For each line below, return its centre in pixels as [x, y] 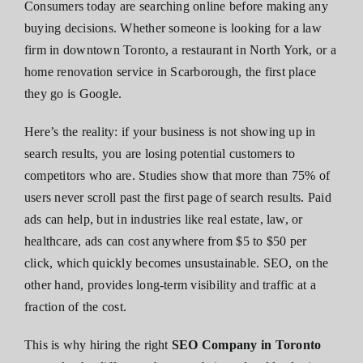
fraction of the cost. [76, 306]
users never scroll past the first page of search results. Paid [178, 197]
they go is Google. [73, 93]
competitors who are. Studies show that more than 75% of [177, 175]
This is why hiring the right [98, 344]
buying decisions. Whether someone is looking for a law [173, 28]
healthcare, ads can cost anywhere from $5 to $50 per [166, 241]
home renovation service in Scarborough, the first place [171, 71]
